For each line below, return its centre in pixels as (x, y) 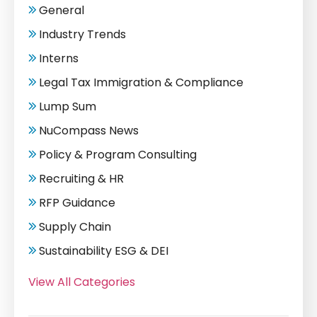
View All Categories (82, 282)
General (62, 10)
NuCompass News (89, 130)
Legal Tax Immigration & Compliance (141, 82)
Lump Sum (68, 106)
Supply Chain (75, 226)
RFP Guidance (77, 202)
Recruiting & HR (81, 178)
